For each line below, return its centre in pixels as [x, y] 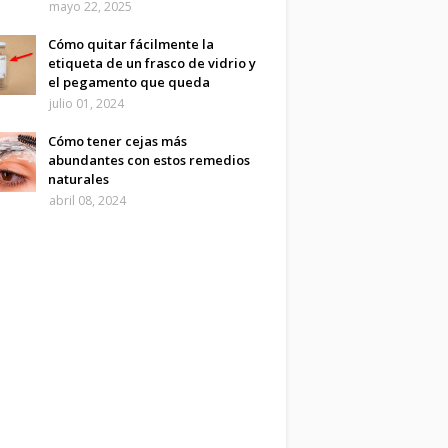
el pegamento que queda [129, 82]
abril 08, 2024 [87, 200]
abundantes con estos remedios [149, 160]
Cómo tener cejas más [117, 141]
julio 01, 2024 [86, 103]
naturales [78, 179]
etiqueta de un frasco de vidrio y [152, 63]
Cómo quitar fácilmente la [131, 44]
